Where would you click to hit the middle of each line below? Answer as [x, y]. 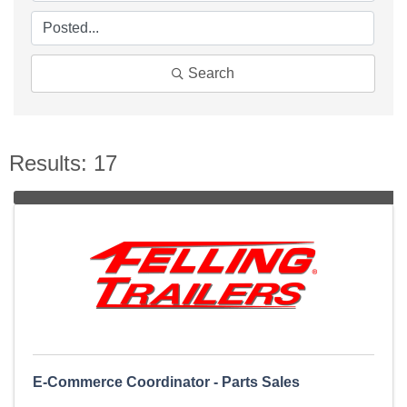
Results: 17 [63, 164]
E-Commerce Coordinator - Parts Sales [166, 382]
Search [211, 74]
